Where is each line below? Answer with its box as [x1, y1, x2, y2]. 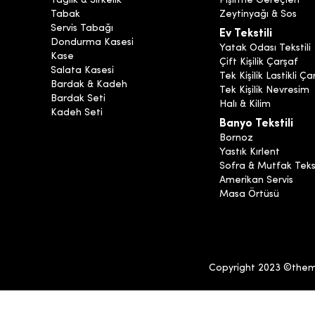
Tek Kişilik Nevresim [219, 85, 309, 96]
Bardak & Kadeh [51, 79, 127, 91]
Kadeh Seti [51, 108, 103, 119]
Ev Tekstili [219, 28, 272, 40]
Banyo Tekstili [219, 118, 293, 130]
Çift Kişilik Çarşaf [219, 57, 298, 68]
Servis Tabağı [51, 23, 113, 34]
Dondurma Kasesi [51, 37, 134, 49]
